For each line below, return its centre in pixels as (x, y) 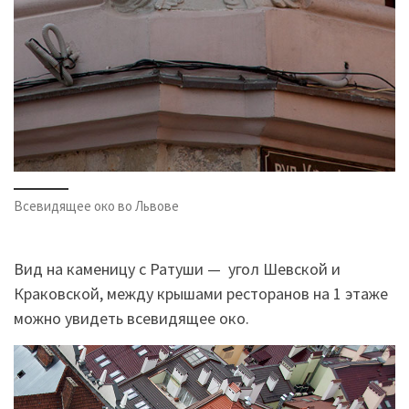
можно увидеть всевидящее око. (131, 318)
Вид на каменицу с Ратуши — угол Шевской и (177, 268)
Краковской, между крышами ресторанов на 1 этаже (201, 293)
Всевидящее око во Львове (96, 206)
